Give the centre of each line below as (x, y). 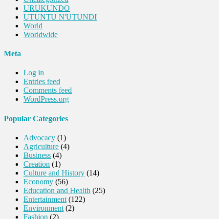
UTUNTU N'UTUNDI (60, 17)
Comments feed (48, 90)
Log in (34, 73)
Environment (44, 208)
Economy (38, 181)
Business (37, 155)
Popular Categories (36, 118)
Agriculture (41, 146)
